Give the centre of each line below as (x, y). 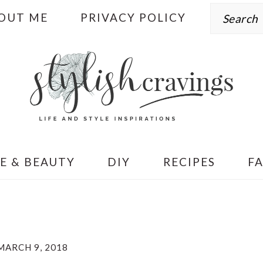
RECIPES (189, 161)
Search (230, 8)
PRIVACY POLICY (134, 17)
